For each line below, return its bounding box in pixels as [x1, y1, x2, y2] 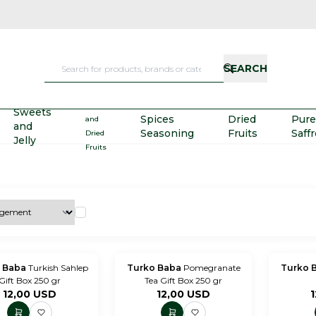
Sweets [13, 105, 51, 119]
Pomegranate [183, 262, 241, 273]
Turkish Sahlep [28, 262, 88, 273]
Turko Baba [126, 262, 183, 273]
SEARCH [224, 62, 268, 75]
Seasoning [140, 126, 194, 140]
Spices [140, 112, 174, 126]
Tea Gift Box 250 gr [145, 274, 223, 286]
